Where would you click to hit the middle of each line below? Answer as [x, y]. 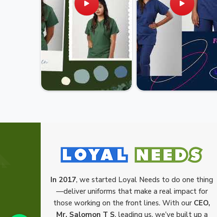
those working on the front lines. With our [124, 203]
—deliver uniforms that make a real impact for [132, 191]
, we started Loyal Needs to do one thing [145, 179]
